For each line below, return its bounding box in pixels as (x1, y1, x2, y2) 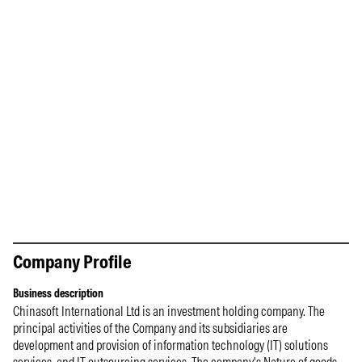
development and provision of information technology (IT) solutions (13, 337, 328, 353)
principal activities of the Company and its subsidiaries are (13, 320, 288, 336)
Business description (13, 286, 103, 301)
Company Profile (13, 250, 132, 273)
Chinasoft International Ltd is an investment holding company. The (13, 303, 325, 319)
